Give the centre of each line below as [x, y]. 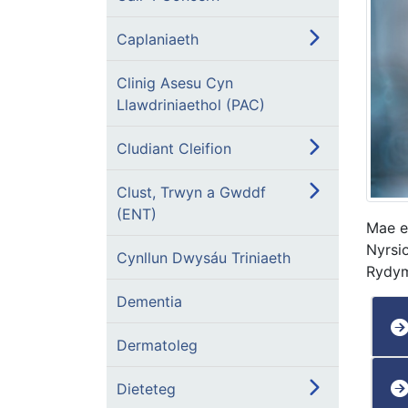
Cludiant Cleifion [174, 148]
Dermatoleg [157, 345]
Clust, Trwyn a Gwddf [191, 192]
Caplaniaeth [158, 39]
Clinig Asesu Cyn [175, 83]
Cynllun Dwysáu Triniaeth [204, 258]
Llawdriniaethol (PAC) [191, 105]
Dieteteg [146, 389]
